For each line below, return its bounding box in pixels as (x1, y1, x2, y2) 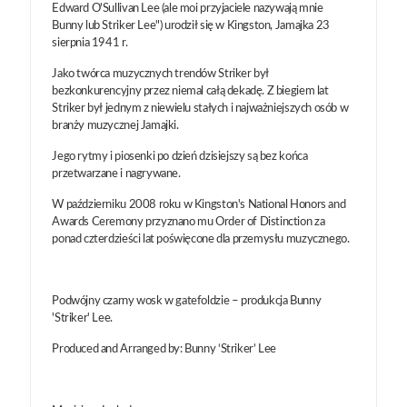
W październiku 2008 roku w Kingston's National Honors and (52, 198, 346, 211)
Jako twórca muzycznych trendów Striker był (52, 67, 270, 80)
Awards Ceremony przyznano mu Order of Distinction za (52, 215, 325, 228)
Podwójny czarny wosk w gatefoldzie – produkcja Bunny (52, 294, 322, 307)
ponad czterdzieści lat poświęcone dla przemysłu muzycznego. (52, 233, 350, 245)
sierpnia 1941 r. (52, 36, 128, 49)
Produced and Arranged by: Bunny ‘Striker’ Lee (52, 342, 276, 355)
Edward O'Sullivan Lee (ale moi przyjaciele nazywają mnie (52, 2, 323, 15)
